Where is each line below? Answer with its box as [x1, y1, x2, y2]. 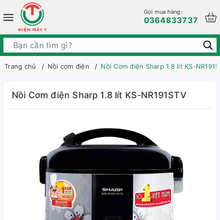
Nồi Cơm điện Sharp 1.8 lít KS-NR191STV [12, 90, 187, 100]
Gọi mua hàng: [143, 8, 182, 15]
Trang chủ [4, 62, 36, 70]
